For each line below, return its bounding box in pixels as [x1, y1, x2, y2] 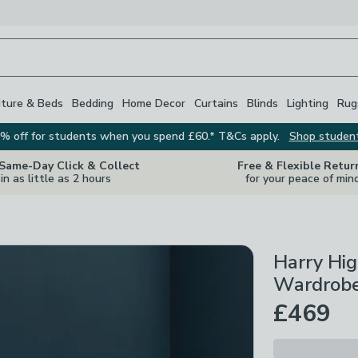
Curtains [194, 95, 238, 111]
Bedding [72, 95, 113, 111]
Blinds [247, 95, 278, 111]
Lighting [287, 95, 328, 111]
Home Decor [122, 95, 185, 111]
